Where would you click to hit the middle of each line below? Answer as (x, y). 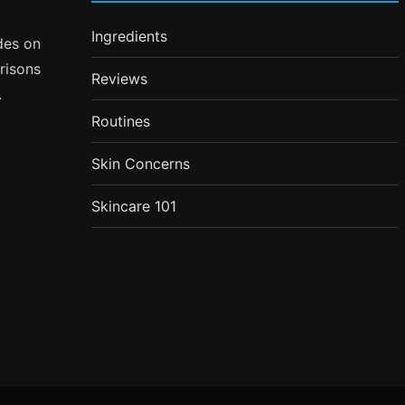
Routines (121, 121)
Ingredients (130, 36)
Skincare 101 (134, 206)
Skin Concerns (141, 163)
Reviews (120, 78)
